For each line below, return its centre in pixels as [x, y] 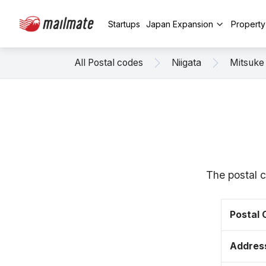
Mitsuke [247, 63]
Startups [124, 24]
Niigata [186, 63]
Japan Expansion [180, 24]
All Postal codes [109, 63]
